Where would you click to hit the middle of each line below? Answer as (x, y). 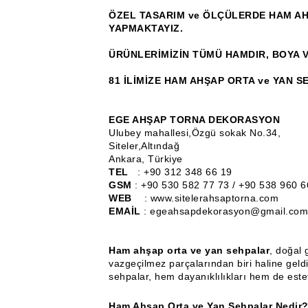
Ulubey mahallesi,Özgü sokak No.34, (196, 133)
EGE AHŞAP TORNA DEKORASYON (194, 120)
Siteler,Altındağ (144, 146)
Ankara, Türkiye (146, 159)
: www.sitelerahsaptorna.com (211, 198)
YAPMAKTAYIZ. (146, 28)
